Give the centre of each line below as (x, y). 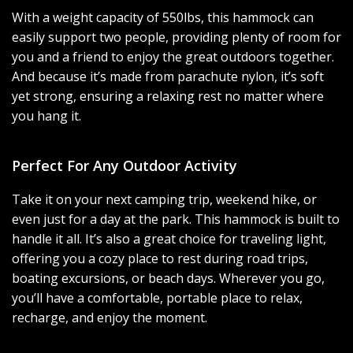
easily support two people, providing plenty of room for (176, 37)
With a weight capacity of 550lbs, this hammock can (163, 17)
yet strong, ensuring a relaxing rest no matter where (168, 96)
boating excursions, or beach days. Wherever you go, (168, 278)
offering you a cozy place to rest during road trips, (160, 258)
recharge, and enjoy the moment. (110, 318)
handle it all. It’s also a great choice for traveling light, (169, 239)
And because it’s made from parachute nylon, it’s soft (168, 76)
